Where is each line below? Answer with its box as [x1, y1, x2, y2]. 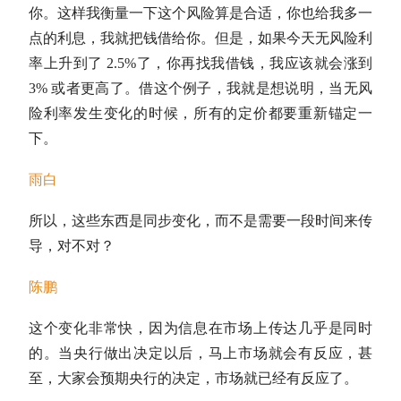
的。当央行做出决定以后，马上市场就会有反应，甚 [29, 346, 372, 361]
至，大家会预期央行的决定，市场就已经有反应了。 [29, 371, 358, 386]
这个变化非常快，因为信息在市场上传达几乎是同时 [29, 320, 372, 336]
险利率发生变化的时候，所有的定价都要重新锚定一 [29, 106, 372, 121]
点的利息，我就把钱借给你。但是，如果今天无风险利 [29, 30, 372, 46]
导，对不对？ [29, 238, 115, 253]
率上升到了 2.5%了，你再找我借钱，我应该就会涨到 [29, 55, 372, 71]
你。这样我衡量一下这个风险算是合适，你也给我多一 [29, 5, 372, 21]
